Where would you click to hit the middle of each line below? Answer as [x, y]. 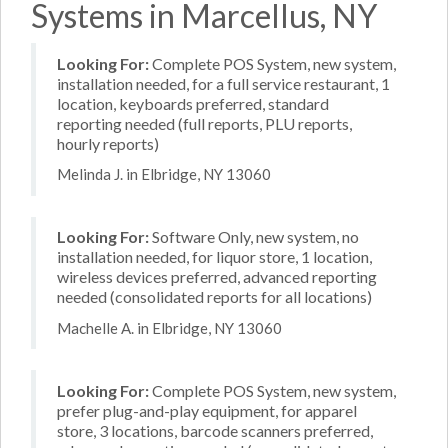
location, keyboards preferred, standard [193, 103]
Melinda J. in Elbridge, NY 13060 [164, 174]
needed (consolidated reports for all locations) [214, 296]
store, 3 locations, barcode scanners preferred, [215, 430]
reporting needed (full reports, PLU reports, [204, 123]
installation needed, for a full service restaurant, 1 [223, 83]
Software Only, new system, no [254, 236]
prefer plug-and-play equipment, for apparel [207, 410]
